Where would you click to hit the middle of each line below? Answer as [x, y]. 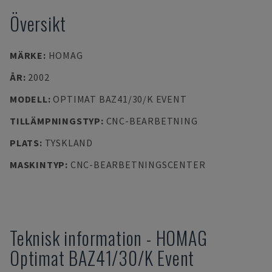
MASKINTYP [38, 165]
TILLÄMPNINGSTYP [55, 121]
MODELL [29, 99]
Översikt [38, 23]
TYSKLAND [69, 143]
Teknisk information [76, 238]
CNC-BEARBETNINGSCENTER [138, 165]
